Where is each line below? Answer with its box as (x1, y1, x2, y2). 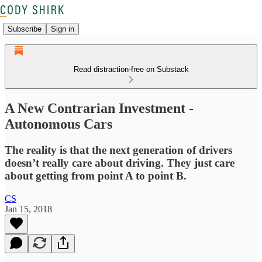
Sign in (51, 24, 74, 33)
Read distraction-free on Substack (73, 65, 189, 74)
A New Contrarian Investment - (5, 100, 194, 116)
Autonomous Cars (5, 116, 112, 132)
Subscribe (8, 24, 42, 33)
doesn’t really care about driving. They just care (5, 156, 235, 169)
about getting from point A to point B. (5, 169, 187, 182)
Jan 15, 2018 (5, 204, 52, 214)
